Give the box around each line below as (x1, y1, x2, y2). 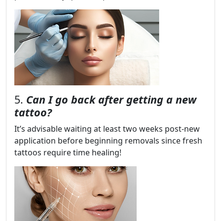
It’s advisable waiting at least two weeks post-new (14, 123, 200, 135)
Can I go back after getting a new (26, 92, 196, 107)
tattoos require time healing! (14, 147, 121, 158)
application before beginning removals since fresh (14, 135, 202, 147)
